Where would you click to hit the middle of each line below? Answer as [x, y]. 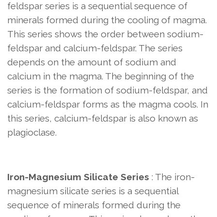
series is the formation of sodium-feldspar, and [108, 90]
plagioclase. [32, 132]
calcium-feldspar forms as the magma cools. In [108, 104]
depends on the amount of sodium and [92, 62]
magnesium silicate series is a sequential [93, 191]
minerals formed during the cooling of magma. [107, 20]
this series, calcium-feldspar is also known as [103, 118]
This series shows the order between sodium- [105, 34]
